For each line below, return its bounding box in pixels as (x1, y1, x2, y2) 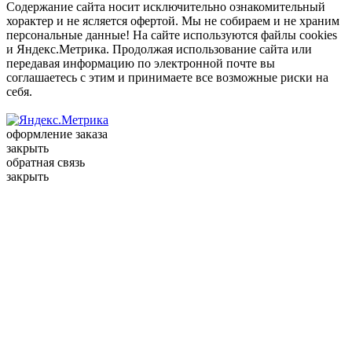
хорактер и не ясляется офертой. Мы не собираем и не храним (6, 13, 339, 27)
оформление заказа (6, 126, 108, 141)
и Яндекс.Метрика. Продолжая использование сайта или (6, 42, 312, 56)
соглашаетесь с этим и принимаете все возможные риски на (6, 70, 328, 84)
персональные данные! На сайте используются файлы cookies (6, 27, 337, 42)
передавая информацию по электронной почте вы (6, 56, 275, 70)
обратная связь (6, 155, 85, 169)
